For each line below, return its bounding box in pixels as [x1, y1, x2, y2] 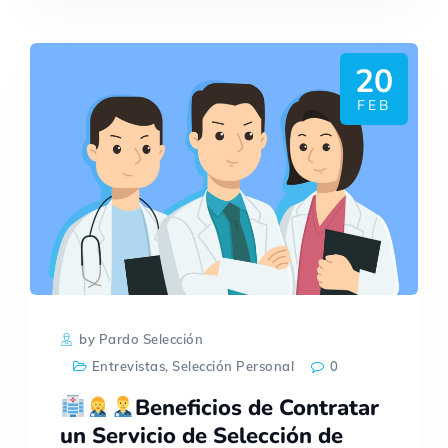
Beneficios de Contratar [135, 392, 380, 423]
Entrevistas [91, 357, 166, 374]
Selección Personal [172, 357, 295, 374]
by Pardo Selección [75, 330, 204, 347]
